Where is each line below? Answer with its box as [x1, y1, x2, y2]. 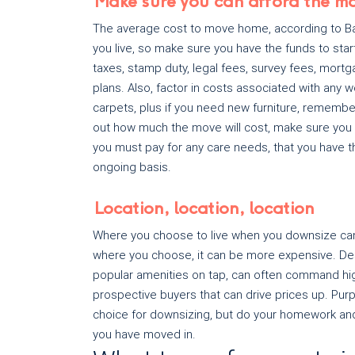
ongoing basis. [93, 160, 171, 174]
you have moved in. [93, 327, 196, 342]
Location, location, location [93, 200, 313, 218]
